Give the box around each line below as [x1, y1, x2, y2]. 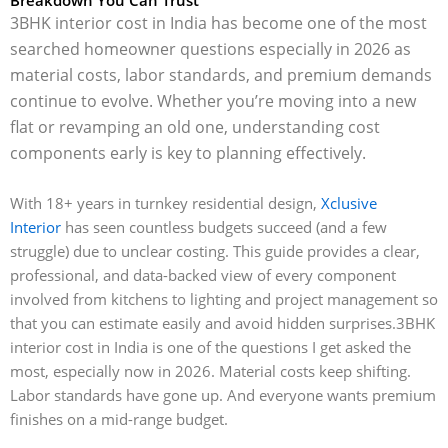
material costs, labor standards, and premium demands [10, 63, 432, 86]
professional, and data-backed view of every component [10, 265, 396, 286]
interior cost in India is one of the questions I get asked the [10, 337, 411, 358]
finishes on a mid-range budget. [10, 409, 228, 430]
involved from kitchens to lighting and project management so [10, 289, 438, 310]
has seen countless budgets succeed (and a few [61, 217, 387, 238]
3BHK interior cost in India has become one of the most [10, 11, 427, 34]
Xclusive [321, 193, 377, 214]
